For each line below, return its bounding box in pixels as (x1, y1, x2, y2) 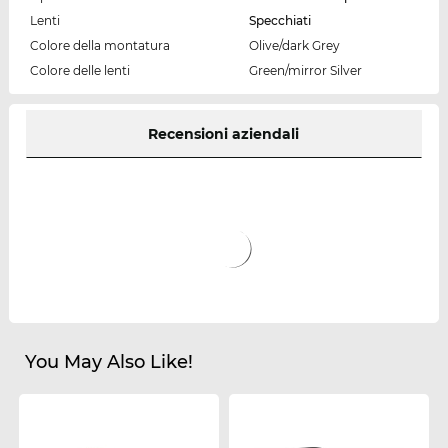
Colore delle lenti (29, 62, 130, 78)
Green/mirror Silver (248, 62, 362, 78)
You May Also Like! (24, 350, 193, 373)
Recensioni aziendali (148, 124, 300, 143)
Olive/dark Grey (248, 37, 340, 53)
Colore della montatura (29, 37, 170, 53)
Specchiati (248, 12, 311, 28)
